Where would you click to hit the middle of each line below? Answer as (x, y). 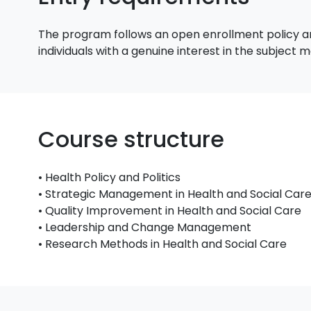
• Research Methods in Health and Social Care (163, 244)
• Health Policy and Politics (110, 177)
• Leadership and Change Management (145, 227)
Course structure (132, 139)
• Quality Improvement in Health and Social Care (170, 211)
